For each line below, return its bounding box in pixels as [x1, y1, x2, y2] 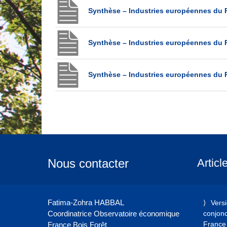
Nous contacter [47, 156, 129, 170]
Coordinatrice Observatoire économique [47, 209, 179, 218]
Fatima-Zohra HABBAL [47, 198, 124, 207]
